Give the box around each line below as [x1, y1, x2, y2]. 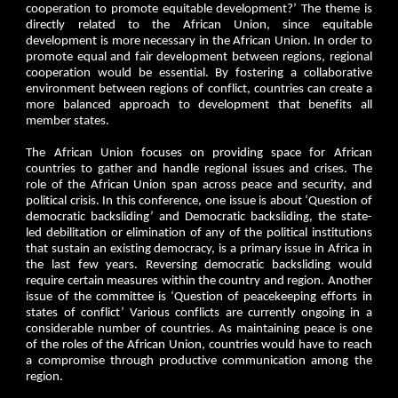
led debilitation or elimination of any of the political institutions [26, 226, 372, 240]
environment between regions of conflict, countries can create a [26, 82, 372, 96]
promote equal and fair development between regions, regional [26, 50, 372, 64]
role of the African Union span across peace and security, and [26, 178, 372, 192]
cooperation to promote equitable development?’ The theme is [26, 2, 372, 16]
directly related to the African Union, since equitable [26, 18, 372, 32]
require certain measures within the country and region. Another [26, 274, 372, 288]
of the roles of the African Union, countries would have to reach [26, 338, 372, 352]
